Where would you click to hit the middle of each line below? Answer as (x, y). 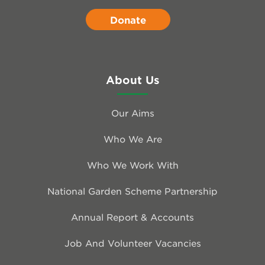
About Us (132, 80)
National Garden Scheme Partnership (132, 190)
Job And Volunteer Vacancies (132, 243)
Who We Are (132, 138)
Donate (128, 20)
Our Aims (132, 112)
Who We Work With (132, 164)
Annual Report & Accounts (132, 216)
